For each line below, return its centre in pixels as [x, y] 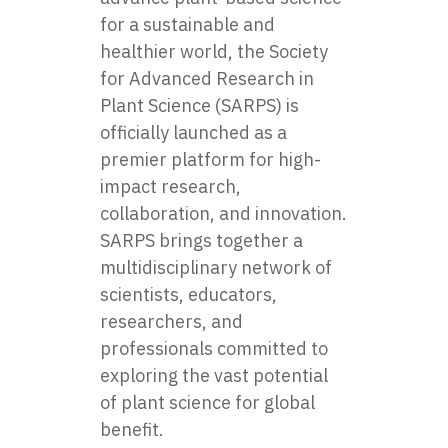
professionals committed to [214, 348]
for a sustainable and [187, 24]
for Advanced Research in [207, 78]
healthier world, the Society [214, 51]
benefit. [132, 429]
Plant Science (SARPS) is [199, 105]
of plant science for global [207, 402]
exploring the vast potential [214, 375]
